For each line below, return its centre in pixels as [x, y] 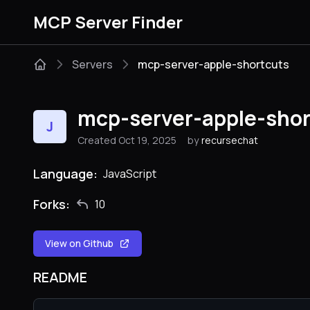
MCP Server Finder [108, 22]
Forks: [52, 204]
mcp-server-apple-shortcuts [213, 64]
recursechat [230, 140]
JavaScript [130, 174]
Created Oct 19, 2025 [127, 140]
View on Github [79, 243]
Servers [92, 64]
